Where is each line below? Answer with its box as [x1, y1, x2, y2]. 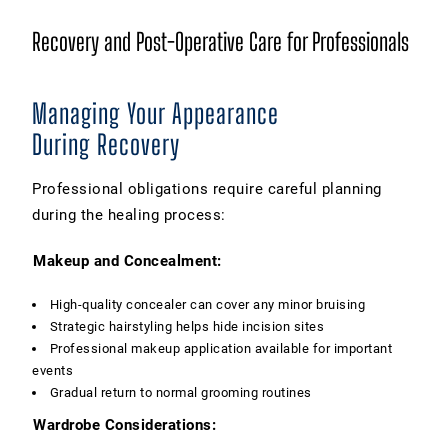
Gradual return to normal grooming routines [49, 384, 312, 400]
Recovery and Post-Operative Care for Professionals [32, 26, 409, 56]
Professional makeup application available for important [49, 340, 393, 356]
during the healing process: [32, 205, 226, 224]
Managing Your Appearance [32, 96, 279, 130]
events [32, 362, 73, 378]
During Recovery [32, 127, 180, 161]
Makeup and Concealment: [33, 251, 222, 270]
